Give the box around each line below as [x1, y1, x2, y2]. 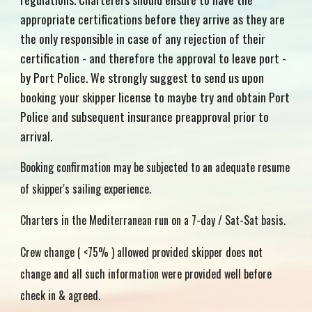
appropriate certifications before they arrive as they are [20, 10, 286, 28]
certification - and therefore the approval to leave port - [20, 49, 287, 67]
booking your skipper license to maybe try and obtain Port [20, 88, 290, 106]
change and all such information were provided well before [20, 265, 272, 282]
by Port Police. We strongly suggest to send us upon [20, 68, 265, 86]
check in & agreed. [20, 286, 101, 304]
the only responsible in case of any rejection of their [20, 29, 266, 47]
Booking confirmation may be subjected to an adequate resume [20, 158, 290, 175]
